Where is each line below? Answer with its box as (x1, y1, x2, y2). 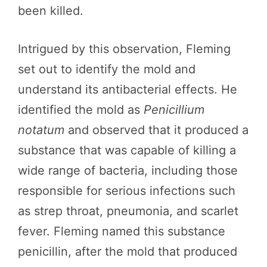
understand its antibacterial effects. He (18, 82, 237, 97)
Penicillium (144, 103, 204, 117)
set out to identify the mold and (18, 62, 195, 76)
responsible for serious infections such (18, 184, 235, 198)
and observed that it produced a (64, 123, 249, 137)
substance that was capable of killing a (18, 143, 236, 157)
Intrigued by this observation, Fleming (18, 42, 231, 56)
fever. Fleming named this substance (18, 224, 225, 238)
